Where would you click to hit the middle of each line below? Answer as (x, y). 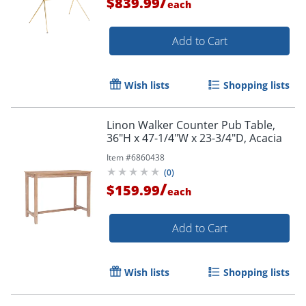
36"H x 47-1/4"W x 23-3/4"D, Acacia (194, 138)
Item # (119, 158)
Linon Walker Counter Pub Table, (191, 125)
